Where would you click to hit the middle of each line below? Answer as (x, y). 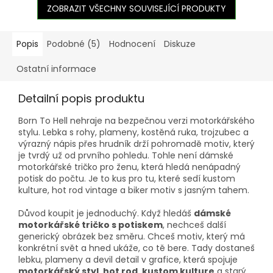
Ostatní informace (56, 69)
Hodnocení (132, 44)
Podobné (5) (74, 44)
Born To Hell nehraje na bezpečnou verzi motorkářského (136, 120)
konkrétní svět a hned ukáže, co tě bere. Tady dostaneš (136, 248)
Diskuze (180, 44)
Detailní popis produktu (81, 98)
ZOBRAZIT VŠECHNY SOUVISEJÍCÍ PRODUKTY (136, 8)
